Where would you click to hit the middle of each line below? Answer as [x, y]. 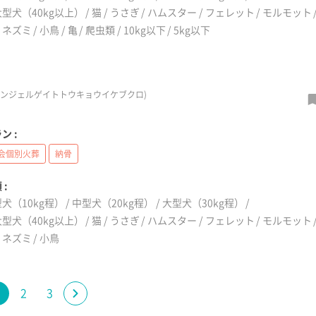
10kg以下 [144, 30]
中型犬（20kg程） [113, 202]
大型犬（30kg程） [203, 202]
